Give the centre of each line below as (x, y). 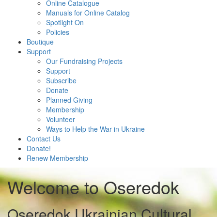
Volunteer (61, 119)
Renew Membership (57, 158)
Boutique (40, 42)
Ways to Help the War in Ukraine (95, 129)
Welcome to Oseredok (93, 187)
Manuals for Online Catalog (88, 13)
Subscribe (61, 80)
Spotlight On (65, 22)
